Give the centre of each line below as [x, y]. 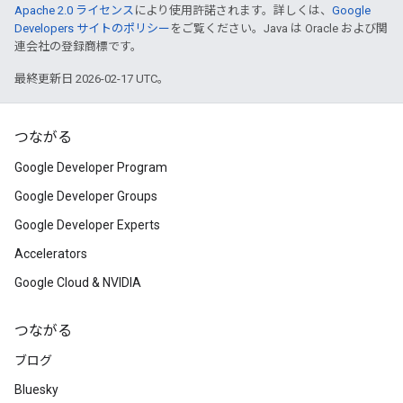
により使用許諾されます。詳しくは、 [233, 10]
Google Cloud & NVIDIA [78, 282]
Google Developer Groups [86, 196]
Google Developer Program [91, 167]
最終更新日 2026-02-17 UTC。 [92, 79]
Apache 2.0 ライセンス [74, 10]
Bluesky [36, 390]
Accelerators [51, 254]
